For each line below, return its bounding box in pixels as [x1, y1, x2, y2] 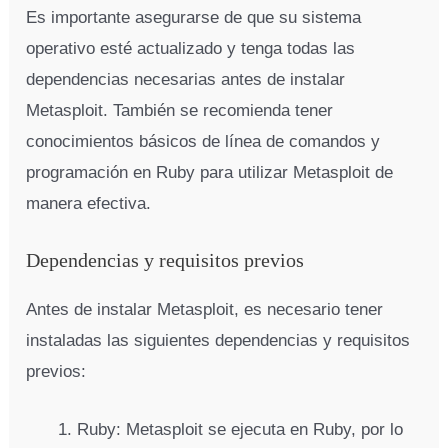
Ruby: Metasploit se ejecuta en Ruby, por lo [77, 420, 404, 440]
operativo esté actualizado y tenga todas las [26, 39, 356, 59]
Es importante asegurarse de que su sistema [26, 8, 362, 28]
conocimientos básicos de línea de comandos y [26, 132, 381, 152]
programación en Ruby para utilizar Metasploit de [26, 163, 394, 183]
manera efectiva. [26, 194, 152, 214]
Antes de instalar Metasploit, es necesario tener [26, 300, 384, 320]
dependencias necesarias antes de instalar [26, 70, 346, 90]
